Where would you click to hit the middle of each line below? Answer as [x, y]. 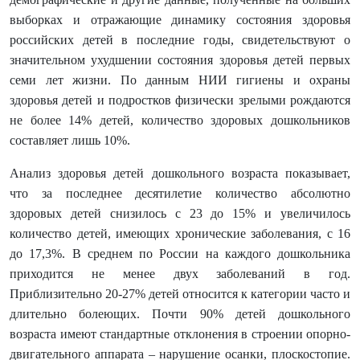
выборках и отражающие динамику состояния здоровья [180, 20]
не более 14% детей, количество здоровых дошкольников [180, 120]
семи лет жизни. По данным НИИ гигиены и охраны [180, 80]
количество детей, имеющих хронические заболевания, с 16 [180, 233]
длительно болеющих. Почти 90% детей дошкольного [180, 314]
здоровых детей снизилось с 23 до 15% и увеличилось [180, 213]
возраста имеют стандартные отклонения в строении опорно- [180, 334]
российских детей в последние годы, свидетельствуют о [180, 40]
